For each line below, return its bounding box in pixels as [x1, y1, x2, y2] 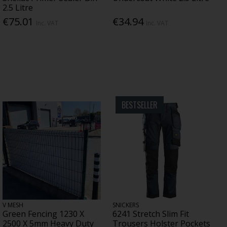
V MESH [2, 201, 23, 210]
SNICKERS [112, 201, 139, 210]
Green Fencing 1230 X [2, 208, 84, 220]
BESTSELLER [121, 98, 158, 111]
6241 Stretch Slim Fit [112, 208, 189, 220]
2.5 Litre [2, 2, 33, 13]
